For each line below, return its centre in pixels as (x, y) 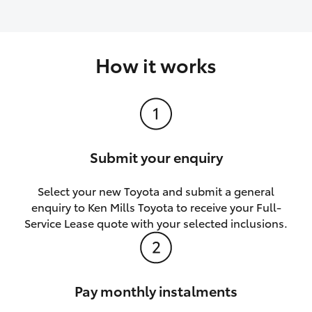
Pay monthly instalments (156, 291)
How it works (156, 64)
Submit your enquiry (156, 157)
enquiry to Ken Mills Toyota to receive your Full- (156, 207)
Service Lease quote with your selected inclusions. (156, 223)
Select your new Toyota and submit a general (156, 191)
